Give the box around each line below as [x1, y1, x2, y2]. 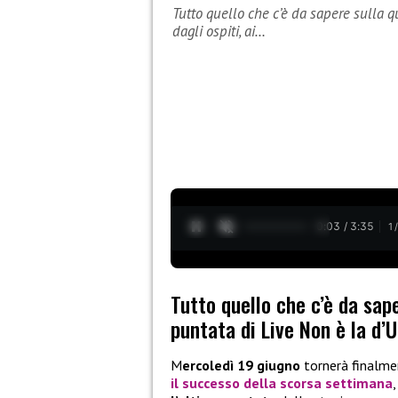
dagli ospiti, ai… [172, 21, 266, 42]
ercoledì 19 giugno [182, 356, 300, 375]
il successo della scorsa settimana [171, 374, 393, 393]
